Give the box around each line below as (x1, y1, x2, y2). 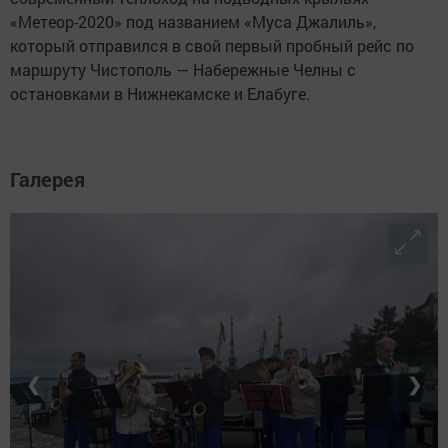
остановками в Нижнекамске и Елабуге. (10, 83, 310, 104)
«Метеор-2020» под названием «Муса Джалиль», (10, 11, 376, 32)
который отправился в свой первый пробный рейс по (10, 35, 414, 56)
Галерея (10, 166, 85, 192)
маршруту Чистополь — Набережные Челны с (10, 59, 356, 80)
